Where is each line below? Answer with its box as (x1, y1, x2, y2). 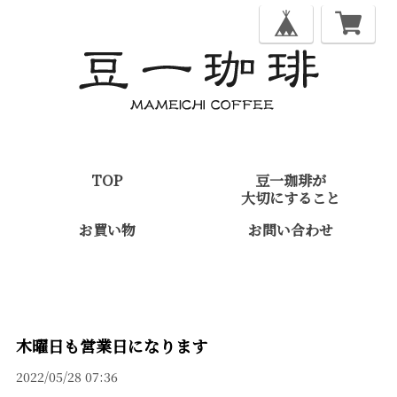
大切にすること (240, 188, 340, 208)
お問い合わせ (247, 220, 333, 240)
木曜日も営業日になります (15, 334, 207, 357)
